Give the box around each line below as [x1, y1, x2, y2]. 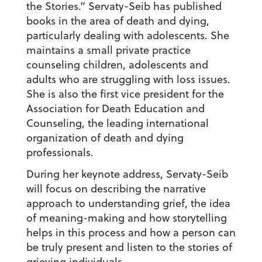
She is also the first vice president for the [26, 87, 224, 102]
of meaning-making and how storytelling [26, 211, 227, 226]
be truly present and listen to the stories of [26, 240, 232, 255]
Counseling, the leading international [26, 116, 209, 131]
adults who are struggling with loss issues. [26, 72, 230, 87]
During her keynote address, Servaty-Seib [26, 167, 228, 182]
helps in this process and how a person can [26, 225, 236, 240]
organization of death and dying [26, 130, 184, 146]
